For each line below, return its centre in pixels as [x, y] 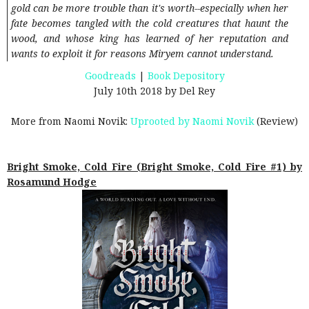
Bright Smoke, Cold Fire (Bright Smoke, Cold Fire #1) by [154, 167]
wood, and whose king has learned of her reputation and [150, 39]
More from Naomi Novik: [71, 121]
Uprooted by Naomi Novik [192, 121]
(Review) [276, 121]
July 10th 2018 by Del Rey [154, 91]
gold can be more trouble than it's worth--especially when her [150, 8]
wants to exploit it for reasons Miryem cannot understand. [142, 54]
